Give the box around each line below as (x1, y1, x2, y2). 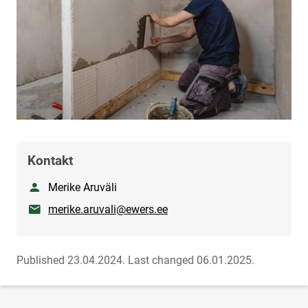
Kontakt (27, 153, 73, 169)
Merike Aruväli (48, 181, 117, 195)
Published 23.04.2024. (16, 254, 125, 267)
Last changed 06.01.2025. (128, 254, 254, 267)
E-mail (27, 202, 57, 216)
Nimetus (27, 180, 67, 194)
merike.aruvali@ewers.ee (48, 203, 168, 217)
